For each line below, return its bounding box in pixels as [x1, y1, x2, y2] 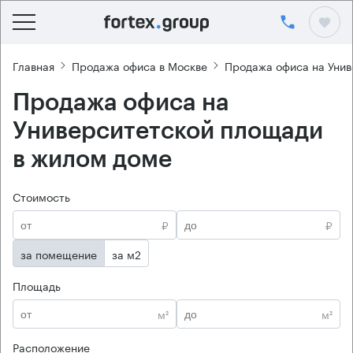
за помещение [20, 244, 97, 262]
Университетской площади [13, 119, 323, 143]
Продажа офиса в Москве [72, 56, 207, 74]
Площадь [13, 277, 61, 294]
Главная [13, 56, 54, 74]
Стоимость [13, 188, 70, 205]
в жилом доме [13, 147, 172, 171]
